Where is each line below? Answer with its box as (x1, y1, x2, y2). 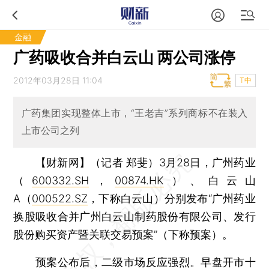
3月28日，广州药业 (159, 156, 256, 169)
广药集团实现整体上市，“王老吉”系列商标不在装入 (21, 107, 248, 119)
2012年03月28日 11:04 (13, 75, 103, 85)
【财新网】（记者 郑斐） (35, 156, 159, 169)
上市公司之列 (21, 124, 79, 137)
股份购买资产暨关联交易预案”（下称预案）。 (13, 228, 234, 241)
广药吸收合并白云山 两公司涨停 (13, 48, 236, 67)
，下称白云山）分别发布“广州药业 (87, 192, 256, 205)
